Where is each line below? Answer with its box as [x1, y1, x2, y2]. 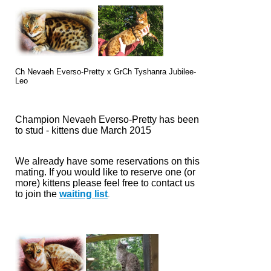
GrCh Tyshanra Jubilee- [111, 67, 196, 77]
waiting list [59, 189, 108, 200]
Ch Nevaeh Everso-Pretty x [15, 67, 111, 77]
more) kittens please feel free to [15, 178, 149, 189]
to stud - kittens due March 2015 [15, 125, 151, 136]
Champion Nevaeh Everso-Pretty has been [15, 114, 199, 125]
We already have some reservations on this [15, 156, 200, 167]
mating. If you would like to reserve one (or [15, 167, 195, 178]
